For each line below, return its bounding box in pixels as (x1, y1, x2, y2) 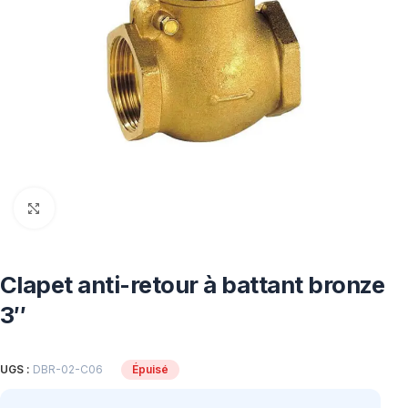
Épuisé (132, 362, 168, 376)
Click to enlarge (54, 200, 143, 215)
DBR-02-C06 (33, 362, 103, 376)
